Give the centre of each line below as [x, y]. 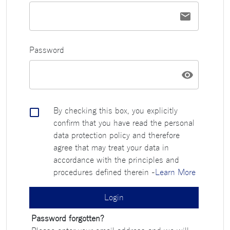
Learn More [175, 172]
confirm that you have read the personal [124, 123]
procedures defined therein [101, 172]
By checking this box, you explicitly [116, 111]
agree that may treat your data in [111, 148]
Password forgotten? [68, 219]
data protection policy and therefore [117, 136]
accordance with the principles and [116, 160]
